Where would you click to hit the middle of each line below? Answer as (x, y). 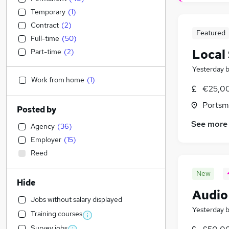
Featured (211, 33)
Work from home (58, 80)
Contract (45, 25)
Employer (46, 140)
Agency (43, 126)
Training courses (56, 214)
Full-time (45, 38)
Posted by (37, 110)
